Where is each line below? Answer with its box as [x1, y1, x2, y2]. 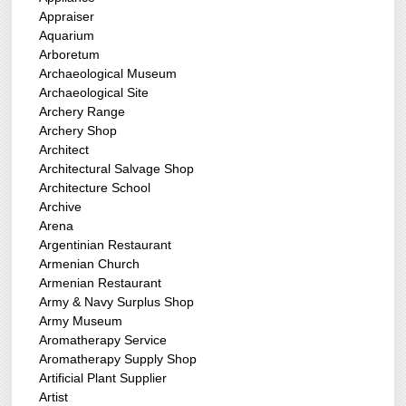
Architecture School [39, 180, 151, 196]
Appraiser [39, 9, 95, 24]
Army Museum [39, 314, 123, 329]
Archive [39, 199, 82, 215]
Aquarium [39, 28, 95, 43]
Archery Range [39, 104, 126, 120]
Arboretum [39, 47, 101, 63]
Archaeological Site [39, 85, 150, 101]
